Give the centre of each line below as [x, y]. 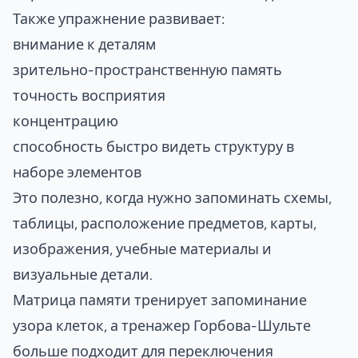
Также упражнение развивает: [119, 18]
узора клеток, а [67, 325]
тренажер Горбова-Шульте [216, 325]
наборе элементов [77, 172]
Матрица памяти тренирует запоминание [160, 300]
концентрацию [66, 121]
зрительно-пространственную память [147, 70]
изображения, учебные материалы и [142, 249]
